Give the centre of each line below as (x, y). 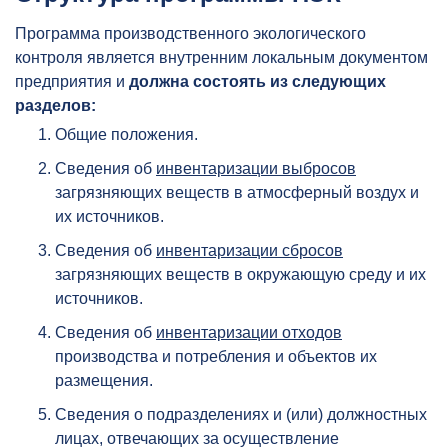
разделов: (55, 106)
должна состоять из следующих (257, 82)
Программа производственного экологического (190, 34)
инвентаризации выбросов (256, 169)
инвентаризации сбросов (249, 251)
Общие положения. (126, 135)
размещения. (104, 381)
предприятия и (72, 82)
